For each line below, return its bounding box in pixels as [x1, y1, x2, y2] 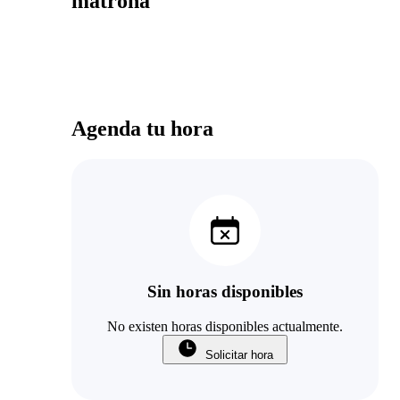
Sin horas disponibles [147, 282, 303, 302]
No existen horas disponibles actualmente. [107, 319, 343, 335]
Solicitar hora [205, 348, 273, 362]
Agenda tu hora [71, 116, 213, 140]
